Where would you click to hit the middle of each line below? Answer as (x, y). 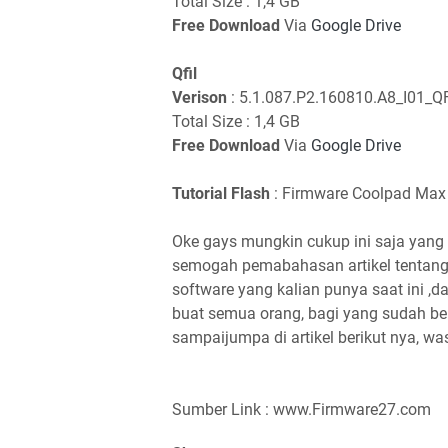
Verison (199, 97)
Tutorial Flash (221, 193)
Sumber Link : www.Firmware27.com (301, 409)
